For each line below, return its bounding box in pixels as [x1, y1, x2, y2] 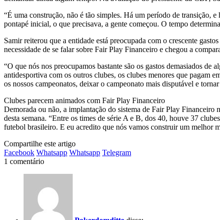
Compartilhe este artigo [4, 139, 76, 148]
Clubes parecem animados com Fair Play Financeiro [4, 96, 165, 105]
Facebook [4, 148, 34, 157]
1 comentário [4, 157, 44, 165]
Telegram [102, 148, 131, 157]
